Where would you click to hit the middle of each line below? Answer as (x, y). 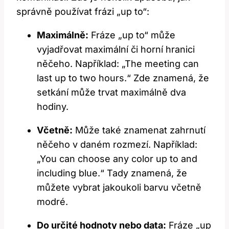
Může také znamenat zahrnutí (139, 130)
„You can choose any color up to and (117, 159)
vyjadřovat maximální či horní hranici (116, 50)
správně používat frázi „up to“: (83, 12)
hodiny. (53, 107)
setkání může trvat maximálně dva (111, 93)
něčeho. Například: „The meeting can (118, 64)
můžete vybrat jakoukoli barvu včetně (119, 188)
